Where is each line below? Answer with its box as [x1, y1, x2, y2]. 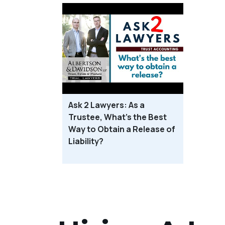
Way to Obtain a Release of [68, 123, 175, 135]
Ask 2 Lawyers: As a [68, 99, 145, 110]
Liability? [68, 135, 103, 147]
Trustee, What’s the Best [68, 111, 167, 123]
